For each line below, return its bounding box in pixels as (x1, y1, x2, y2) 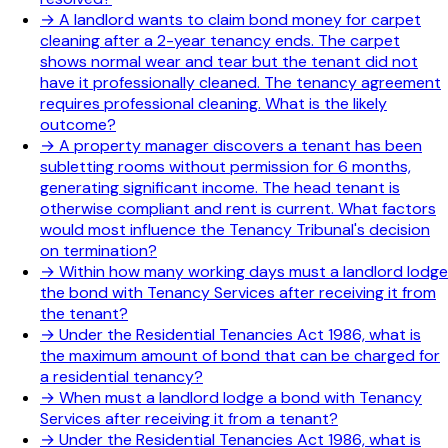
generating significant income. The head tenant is (40, 176, 400, 198)
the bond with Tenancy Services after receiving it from (40, 281, 436, 303)
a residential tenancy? (40, 365, 203, 387)
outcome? (40, 113, 116, 135)
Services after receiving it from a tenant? (40, 407, 338, 429)
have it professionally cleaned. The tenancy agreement (40, 71, 441, 93)
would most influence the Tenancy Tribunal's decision (40, 218, 430, 240)
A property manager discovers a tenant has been (59, 134, 422, 156)
